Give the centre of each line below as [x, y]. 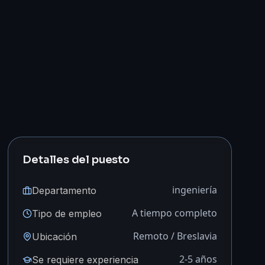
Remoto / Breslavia [175, 236]
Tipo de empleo [67, 213]
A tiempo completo [174, 213]
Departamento [64, 190]
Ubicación [55, 236]
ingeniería [194, 190]
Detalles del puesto [76, 160]
